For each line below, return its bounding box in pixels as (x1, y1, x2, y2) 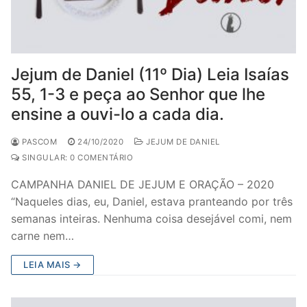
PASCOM (19, 137, 57, 147)
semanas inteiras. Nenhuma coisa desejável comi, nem (11, 212, 292, 225)
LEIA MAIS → (23, 259, 82, 270)
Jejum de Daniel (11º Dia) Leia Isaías (11, 64, 289, 84)
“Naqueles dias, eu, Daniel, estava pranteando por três (11, 195, 293, 208)
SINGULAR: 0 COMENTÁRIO (19, 153, 133, 162)
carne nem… (11, 229, 74, 243)
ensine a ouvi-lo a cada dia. (11, 104, 224, 124)
